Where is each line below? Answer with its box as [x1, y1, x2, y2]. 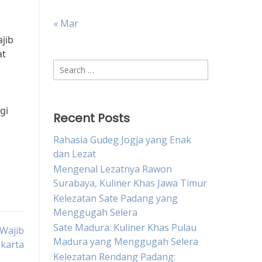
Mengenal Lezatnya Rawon [53, 163, 172, 175]
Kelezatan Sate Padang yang [53, 192, 178, 205]
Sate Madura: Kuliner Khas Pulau [53, 221, 196, 234]
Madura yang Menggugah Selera [53, 235, 198, 248]
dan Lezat [53, 147, 96, 160]
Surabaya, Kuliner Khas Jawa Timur [53, 177, 207, 189]
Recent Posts [53, 110, 130, 126]
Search [53, 60, 82, 73]
